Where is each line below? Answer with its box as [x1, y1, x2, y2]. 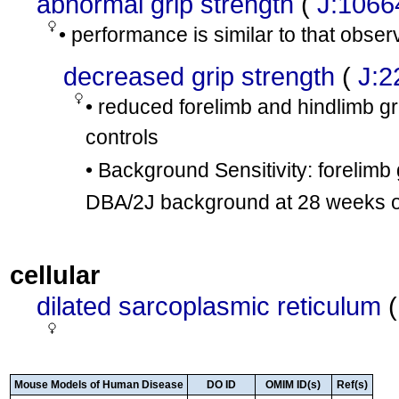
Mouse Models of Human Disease [14, 379, 183, 391]
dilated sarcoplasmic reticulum [37, 291, 381, 321]
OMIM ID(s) [265, 379, 322, 391]
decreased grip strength [63, 61, 335, 91]
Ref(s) [337, 379, 368, 391]
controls [85, 126, 159, 149]
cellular [10, 260, 100, 289]
